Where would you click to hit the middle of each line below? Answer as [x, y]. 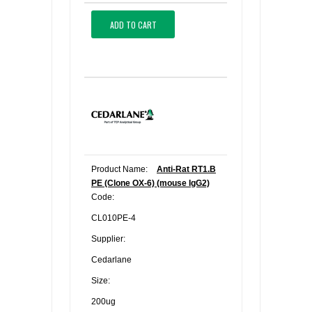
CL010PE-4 [114, 218]
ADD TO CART [133, 24]
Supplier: [108, 239]
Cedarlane [111, 260]
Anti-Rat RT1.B [186, 169]
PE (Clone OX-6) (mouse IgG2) [150, 183]
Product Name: [119, 169]
